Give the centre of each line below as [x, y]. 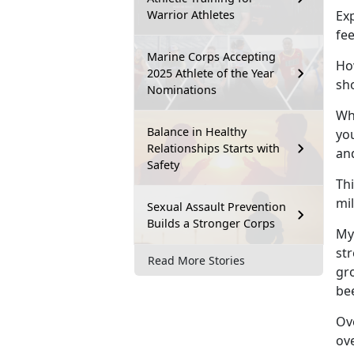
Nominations [182, 90]
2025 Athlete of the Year [211, 73]
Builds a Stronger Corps [211, 224]
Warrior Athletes [191, 15]
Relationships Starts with [213, 149]
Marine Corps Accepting [211, 57]
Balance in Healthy [197, 132]
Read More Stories [196, 260]
